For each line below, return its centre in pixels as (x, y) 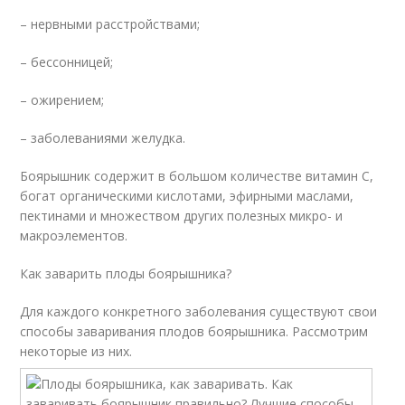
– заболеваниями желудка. (103, 138)
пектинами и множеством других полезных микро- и (182, 216)
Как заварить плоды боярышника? (126, 273)
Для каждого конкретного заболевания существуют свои (199, 311)
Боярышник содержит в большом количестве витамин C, (197, 176)
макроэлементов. (74, 235)
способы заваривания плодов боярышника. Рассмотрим (194, 331)
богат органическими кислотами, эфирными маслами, (187, 196)
